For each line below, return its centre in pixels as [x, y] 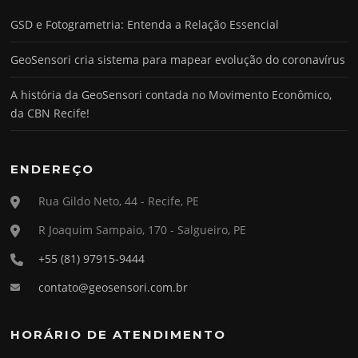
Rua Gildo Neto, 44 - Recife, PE [119, 201]
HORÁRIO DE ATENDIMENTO [119, 334]
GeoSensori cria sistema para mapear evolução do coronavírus [178, 59]
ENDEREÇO [53, 169]
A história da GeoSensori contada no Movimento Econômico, [171, 94]
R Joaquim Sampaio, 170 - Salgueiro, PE [143, 229]
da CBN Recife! [50, 113]
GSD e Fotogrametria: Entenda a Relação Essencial [145, 24]
